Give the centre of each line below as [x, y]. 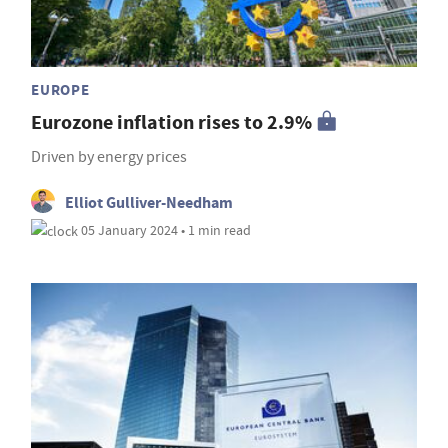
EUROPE [60, 89]
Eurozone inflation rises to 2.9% [171, 122]
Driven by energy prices [109, 156]
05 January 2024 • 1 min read [164, 229]
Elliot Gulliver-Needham [149, 202]
